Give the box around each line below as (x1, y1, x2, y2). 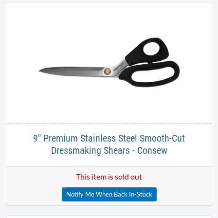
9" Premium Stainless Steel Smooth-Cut (33, 132, 185, 144)
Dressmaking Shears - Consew (51, 144, 167, 156)
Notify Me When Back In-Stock (66, 190, 152, 198)
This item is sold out (76, 171, 142, 181)
